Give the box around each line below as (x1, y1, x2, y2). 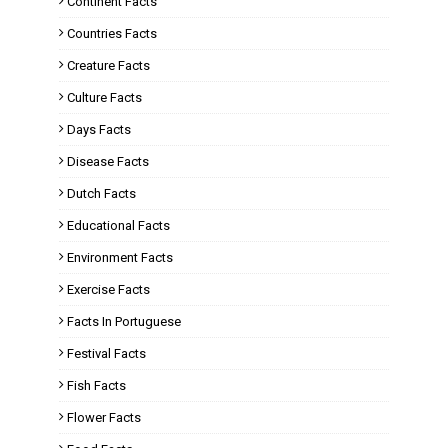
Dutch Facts (67, 186, 136, 201)
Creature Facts (67, 58, 150, 73)
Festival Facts (67, 346, 146, 361)
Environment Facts (67, 250, 173, 265)
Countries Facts (67, 26, 157, 41)
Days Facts (67, 122, 131, 137)
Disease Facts (67, 154, 149, 169)
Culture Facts (67, 90, 142, 105)
